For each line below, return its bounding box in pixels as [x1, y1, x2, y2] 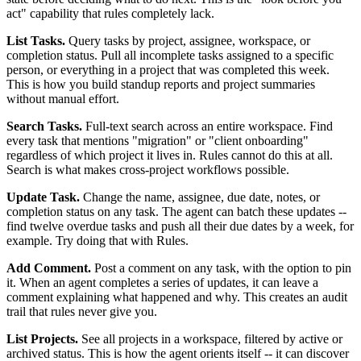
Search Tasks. [6, 119, 82, 134]
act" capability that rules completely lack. [6, 6, 214, 21]
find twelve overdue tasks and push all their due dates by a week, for [6, 219, 354, 234]
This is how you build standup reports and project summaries [6, 77, 315, 92]
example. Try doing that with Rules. [6, 234, 189, 248]
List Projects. [6, 332, 78, 346]
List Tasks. [6, 34, 65, 48]
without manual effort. [6, 92, 119, 106]
